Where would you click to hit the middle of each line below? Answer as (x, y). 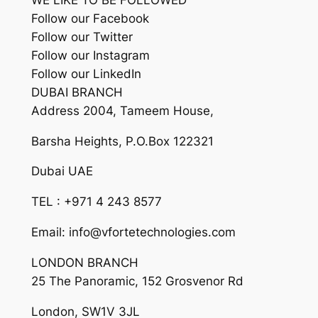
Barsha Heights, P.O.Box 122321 (122, 141)
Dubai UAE (62, 171)
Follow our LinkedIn (86, 73)
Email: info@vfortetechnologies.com (133, 232)
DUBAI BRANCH (77, 92)
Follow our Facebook (90, 18)
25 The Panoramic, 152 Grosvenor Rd (137, 281)
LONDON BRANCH (84, 262)
